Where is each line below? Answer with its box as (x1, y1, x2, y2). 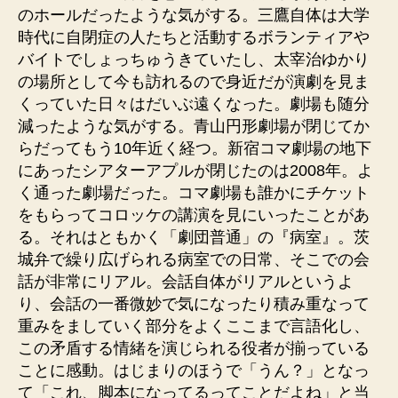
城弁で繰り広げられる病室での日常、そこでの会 (18, 251, 370, 268)
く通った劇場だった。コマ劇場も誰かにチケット (18, 184, 370, 202)
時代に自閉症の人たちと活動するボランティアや (18, 28, 370, 46)
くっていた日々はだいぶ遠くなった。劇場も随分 (18, 95, 370, 113)
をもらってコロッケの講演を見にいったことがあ (18, 206, 370, 224)
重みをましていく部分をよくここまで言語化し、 (18, 317, 370, 335)
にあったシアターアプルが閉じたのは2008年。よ (18, 162, 373, 179)
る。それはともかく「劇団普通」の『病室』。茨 (18, 228, 370, 246)
